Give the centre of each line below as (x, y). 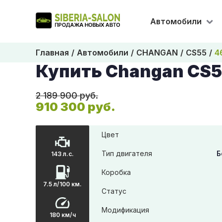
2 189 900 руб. (67, 95)
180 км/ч (62, 215)
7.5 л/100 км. (62, 184)
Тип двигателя (127, 153)
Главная (52, 53)
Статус (114, 191)
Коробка (116, 172)
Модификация (125, 210)
